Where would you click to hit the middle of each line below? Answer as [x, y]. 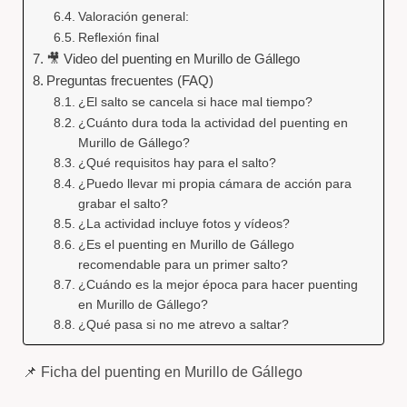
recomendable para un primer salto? [184, 264]
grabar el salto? [124, 203]
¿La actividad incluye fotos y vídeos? [184, 223]
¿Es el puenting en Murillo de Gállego [187, 244]
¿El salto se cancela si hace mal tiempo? [196, 102]
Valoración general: [134, 16]
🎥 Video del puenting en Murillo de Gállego [173, 59]
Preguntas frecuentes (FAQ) [130, 80]
